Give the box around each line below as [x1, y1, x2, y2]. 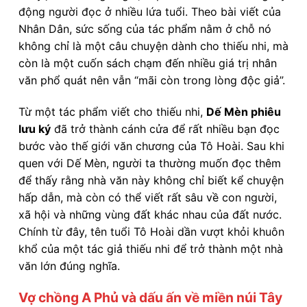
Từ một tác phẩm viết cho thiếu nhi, [19, 105, 206, 119]
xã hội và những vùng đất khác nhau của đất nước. [19, 208, 282, 222]
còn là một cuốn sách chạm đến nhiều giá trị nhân [19, 56, 277, 71]
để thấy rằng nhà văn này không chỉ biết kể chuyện [19, 173, 284, 188]
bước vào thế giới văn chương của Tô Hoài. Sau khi [19, 139, 284, 153]
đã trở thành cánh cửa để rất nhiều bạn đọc [51, 122, 280, 136]
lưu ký [19, 122, 51, 136]
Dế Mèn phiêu [206, 105, 281, 119]
